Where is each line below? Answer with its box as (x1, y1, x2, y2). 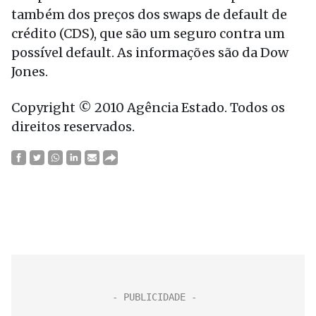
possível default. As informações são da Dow (11, 44, 288, 61)
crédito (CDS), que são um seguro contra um (11, 25, 285, 42)
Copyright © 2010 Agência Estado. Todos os (11, 99, 285, 116)
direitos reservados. (11, 119, 135, 135)
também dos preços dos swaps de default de (11, 6, 287, 23)
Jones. (11, 63, 48, 80)
